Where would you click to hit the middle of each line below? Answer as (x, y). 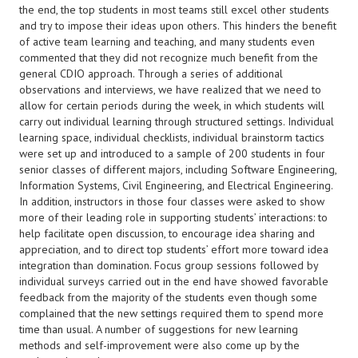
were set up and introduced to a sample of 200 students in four (172, 153)
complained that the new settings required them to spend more (171, 313)
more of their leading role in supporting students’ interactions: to (173, 217)
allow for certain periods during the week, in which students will (172, 105)
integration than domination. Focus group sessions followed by (169, 265)
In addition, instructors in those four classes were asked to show (172, 201)
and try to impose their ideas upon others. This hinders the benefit (178, 26)
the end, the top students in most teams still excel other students (174, 10)
